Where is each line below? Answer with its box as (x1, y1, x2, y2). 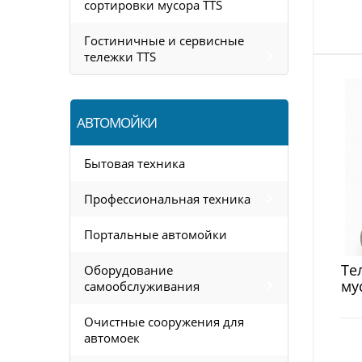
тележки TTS (84, 48, 156, 65)
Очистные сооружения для (84, 314, 244, 330)
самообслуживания (84, 278, 200, 294)
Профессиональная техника (84, 191, 250, 207)
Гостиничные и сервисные (84, 32, 244, 48)
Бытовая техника (84, 155, 185, 171)
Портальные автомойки (84, 226, 227, 242)
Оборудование (84, 262, 173, 278)
